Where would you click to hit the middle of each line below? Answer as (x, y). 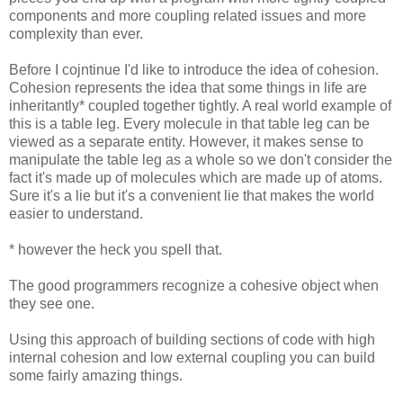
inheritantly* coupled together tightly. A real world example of (200, 105)
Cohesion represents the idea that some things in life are (188, 87)
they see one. (52, 303)
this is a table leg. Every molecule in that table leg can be (189, 123)
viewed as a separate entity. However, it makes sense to (186, 141)
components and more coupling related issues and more (188, 15)
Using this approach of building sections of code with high (192, 339)
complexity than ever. (76, 33)
